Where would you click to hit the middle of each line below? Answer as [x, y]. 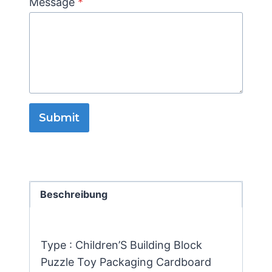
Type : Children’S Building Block [121, 245]
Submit [59, 118]
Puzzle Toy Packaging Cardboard [126, 262]
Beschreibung [74, 195]
